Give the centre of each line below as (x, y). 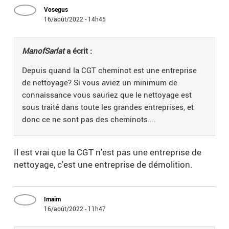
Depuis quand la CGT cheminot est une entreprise (110, 70)
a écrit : (78, 51)
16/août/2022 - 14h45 (75, 19)
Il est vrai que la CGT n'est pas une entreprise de (108, 152)
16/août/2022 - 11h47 (75, 209)
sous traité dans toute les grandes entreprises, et (108, 107)
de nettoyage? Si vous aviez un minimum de (100, 83)
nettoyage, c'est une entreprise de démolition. (105, 165)
